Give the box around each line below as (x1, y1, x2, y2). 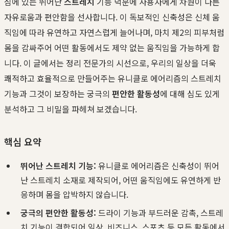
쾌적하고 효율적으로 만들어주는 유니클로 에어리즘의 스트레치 (4, 72, 221, 84)
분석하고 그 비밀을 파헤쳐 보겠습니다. (4, 102, 137, 115)
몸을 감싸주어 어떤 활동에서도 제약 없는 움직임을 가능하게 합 (4, 41, 220, 54)
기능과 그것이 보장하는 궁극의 (4, 87, 112, 100)
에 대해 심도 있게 (160, 87, 220, 100)
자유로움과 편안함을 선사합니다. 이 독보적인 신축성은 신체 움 (4, 10, 220, 23)
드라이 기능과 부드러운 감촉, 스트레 (96, 206, 223, 219)
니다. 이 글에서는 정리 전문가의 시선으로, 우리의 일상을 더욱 (4, 56, 216, 69)
